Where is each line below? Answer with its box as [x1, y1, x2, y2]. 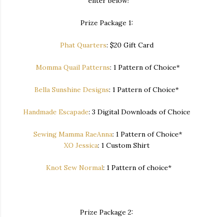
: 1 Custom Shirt [97, 140, 154, 150]
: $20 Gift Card [106, 40, 157, 49]
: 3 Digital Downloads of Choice [88, 107, 194, 116]
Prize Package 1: [80, 18, 137, 27]
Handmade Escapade [23, 107, 89, 116]
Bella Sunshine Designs [34, 85, 109, 94]
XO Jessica [63, 140, 98, 150]
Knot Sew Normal [46, 163, 103, 172]
